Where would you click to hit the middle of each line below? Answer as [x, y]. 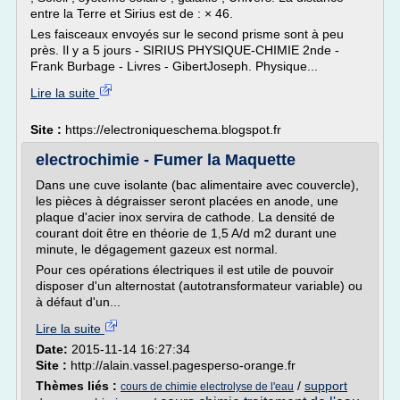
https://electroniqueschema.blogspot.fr [173, 129]
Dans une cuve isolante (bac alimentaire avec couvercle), [197, 185]
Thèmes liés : [78, 386]
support [326, 386]
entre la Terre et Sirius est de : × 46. [132, 13]
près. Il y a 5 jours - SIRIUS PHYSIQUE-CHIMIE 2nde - [185, 50]
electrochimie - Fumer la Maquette [166, 160]
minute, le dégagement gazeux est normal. [157, 249]
